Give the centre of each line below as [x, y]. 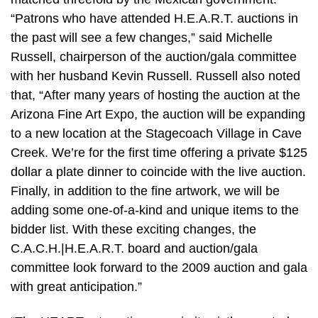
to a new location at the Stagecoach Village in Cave [156, 133]
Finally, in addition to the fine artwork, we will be [145, 191]
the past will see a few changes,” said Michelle [142, 37]
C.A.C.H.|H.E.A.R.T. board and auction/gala [134, 248]
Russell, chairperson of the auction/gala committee [154, 56]
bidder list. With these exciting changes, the [133, 229]
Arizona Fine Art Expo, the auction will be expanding [158, 114]
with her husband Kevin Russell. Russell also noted [155, 76]
